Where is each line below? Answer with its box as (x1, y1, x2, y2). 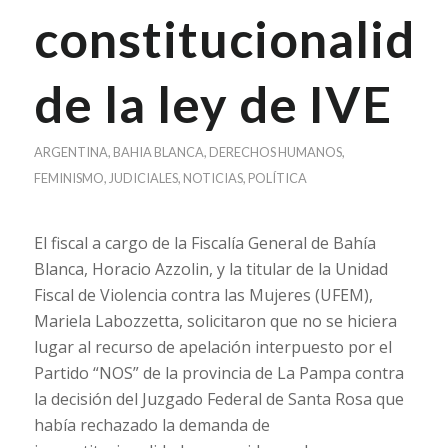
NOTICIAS (182, 170, 243, 186)
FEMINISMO (33, 170, 104, 186)
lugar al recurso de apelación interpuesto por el (33, 335, 392, 358)
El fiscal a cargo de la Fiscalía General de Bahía (33, 231, 376, 254)
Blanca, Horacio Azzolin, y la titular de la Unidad (33, 257, 388, 280)
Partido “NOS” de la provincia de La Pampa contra (33, 361, 404, 384)
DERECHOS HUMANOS (208, 144, 342, 160)
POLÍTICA (247, 170, 307, 186)
